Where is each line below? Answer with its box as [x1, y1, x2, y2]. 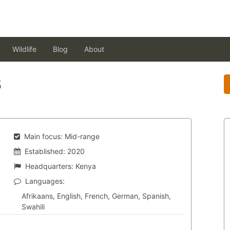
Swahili [21, 202, 45, 211]
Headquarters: [25, 162, 73, 170]
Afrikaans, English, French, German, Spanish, [21, 191, 171, 200]
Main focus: [24, 132, 63, 141]
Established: [24, 147, 65, 156]
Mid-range [64, 132, 100, 141]
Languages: [25, 177, 65, 185]
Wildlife [12, 45, 36, 53]
